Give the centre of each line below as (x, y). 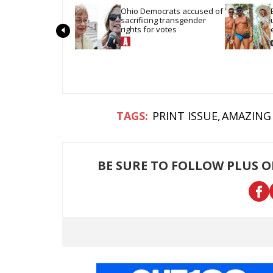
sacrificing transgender (163, 20)
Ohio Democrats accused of (172, 11)
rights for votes (148, 29)
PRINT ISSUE (185, 115)
